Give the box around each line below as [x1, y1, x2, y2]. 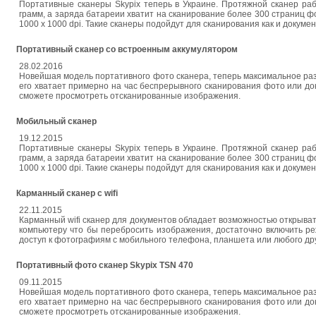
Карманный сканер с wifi [16, 188, 118, 198]
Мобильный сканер [16, 116, 97, 126]
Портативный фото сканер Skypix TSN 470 [16, 260, 193, 270]
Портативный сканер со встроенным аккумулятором [16, 44, 238, 54]
